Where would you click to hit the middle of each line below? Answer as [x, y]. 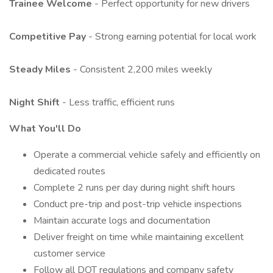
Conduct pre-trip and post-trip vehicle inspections [138, 204]
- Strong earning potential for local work [172, 37]
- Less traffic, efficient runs [119, 102]
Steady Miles [41, 69]
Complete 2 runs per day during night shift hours [134, 188]
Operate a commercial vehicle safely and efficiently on [147, 155]
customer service [69, 253]
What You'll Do [45, 129]
